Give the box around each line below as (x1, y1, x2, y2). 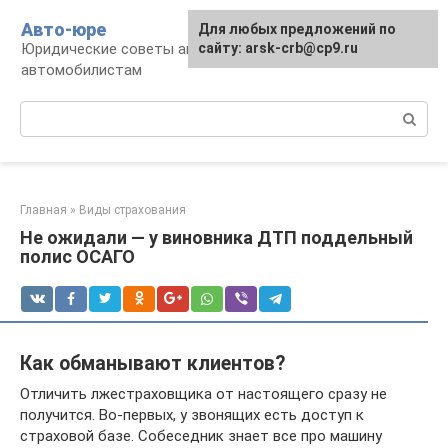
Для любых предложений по (198, 21, 396, 37)
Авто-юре (21, 19, 106, 40)
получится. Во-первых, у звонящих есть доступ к (20, 405, 364, 424)
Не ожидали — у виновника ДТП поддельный (20, 227, 413, 248)
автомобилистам (21, 61, 142, 79)
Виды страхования (79, 203, 186, 217)
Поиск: (20, 102, 67, 120)
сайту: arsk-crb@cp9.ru (198, 40, 358, 56)
